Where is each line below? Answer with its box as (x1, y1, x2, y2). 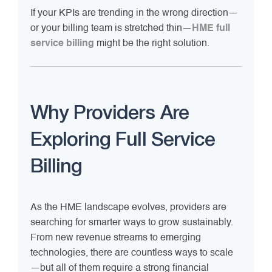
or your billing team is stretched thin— (30, 24, 192, 34)
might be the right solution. (94, 39, 209, 49)
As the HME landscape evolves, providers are (30, 203, 226, 213)
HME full (192, 24, 230, 34)
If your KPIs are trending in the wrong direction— (30, 8, 238, 19)
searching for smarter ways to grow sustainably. (30, 218, 233, 228)
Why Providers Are (30, 105, 189, 123)
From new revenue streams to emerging (30, 233, 201, 243)
